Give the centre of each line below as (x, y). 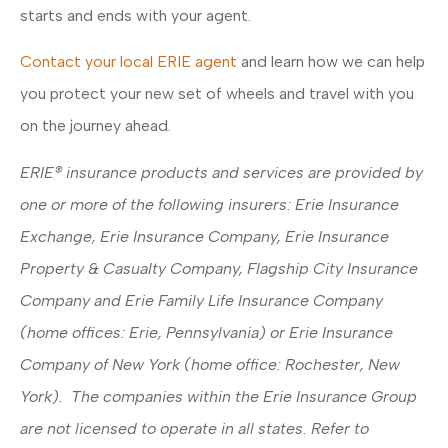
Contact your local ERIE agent (128, 62)
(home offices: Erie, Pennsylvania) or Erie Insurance (206, 332)
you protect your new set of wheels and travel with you (217, 94)
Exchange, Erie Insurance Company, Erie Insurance (204, 236)
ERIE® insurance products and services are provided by (221, 172)
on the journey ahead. (95, 126)
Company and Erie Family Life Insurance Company (201, 300)
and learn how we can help (331, 62)
